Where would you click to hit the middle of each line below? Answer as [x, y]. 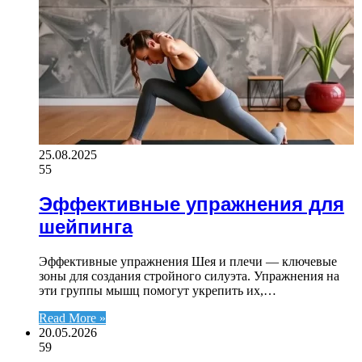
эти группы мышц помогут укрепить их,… [158, 290]
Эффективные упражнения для [192, 204]
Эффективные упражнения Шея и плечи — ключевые [188, 261]
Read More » [72, 318]
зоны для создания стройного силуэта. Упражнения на [189, 276]
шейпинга [86, 226]
